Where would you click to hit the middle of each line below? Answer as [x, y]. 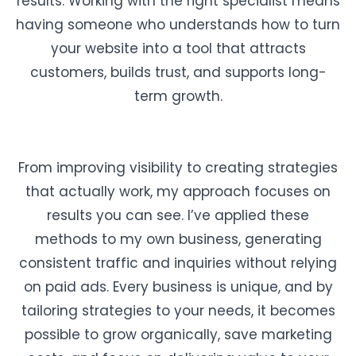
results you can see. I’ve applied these [178, 215]
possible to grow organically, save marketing [178, 335]
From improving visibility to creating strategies [178, 168]
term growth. [178, 96]
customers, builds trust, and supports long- [178, 72]
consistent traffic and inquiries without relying [178, 263]
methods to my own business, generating [178, 239]
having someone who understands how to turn [178, 25]
